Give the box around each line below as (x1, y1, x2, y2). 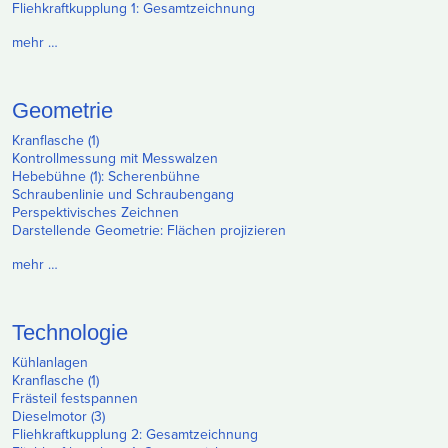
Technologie (12, 319, 128, 345)
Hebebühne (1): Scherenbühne (12, 165, 200, 187)
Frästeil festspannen (12, 387, 138, 409)
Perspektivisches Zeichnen (12, 201, 179, 223)
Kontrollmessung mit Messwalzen (12, 147, 218, 169)
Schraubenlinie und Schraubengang (12, 183, 234, 205)
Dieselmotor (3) (12, 405, 105, 427)
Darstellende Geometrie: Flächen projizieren (12, 219, 286, 241)
